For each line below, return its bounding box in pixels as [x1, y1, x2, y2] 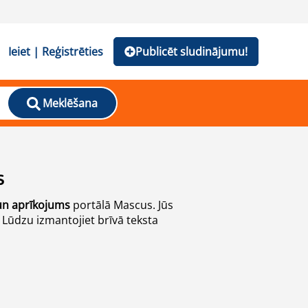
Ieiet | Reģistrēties [8, 44, 103, 59]
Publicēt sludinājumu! [135, 44, 247, 59]
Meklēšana [42, 96, 98, 111]
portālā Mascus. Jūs [70, 197, 173, 212]
